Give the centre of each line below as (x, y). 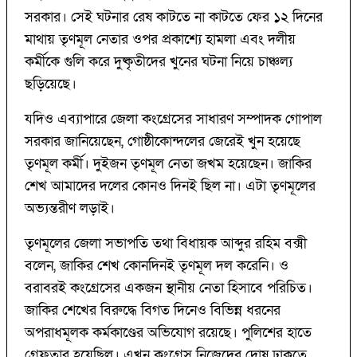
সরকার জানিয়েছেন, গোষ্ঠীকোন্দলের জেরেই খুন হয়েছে (163, 142)
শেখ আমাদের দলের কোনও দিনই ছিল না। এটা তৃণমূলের (170, 186)
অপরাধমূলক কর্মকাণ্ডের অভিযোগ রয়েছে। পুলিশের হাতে (168, 333)
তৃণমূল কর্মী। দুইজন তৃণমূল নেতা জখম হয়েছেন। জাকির (168, 164)
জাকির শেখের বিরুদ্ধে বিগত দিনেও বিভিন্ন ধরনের (153, 311)
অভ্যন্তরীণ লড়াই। (72, 209)
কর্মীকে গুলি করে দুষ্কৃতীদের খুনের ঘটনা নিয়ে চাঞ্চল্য (159, 62)
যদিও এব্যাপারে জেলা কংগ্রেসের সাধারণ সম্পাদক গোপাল (173, 120)
